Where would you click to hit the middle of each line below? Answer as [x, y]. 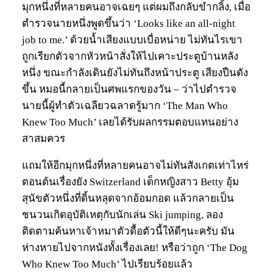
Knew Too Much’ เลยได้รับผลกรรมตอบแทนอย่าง [130, 122]
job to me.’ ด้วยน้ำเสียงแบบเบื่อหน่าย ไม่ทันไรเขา [132, 40]
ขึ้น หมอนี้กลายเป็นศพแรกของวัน [98, 90]
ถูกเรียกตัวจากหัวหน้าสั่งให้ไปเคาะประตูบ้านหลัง [130, 57]
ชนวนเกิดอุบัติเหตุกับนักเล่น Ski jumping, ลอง [122, 215]
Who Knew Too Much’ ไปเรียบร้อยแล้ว [107, 264]
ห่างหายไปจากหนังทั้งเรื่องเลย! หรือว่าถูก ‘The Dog [135, 248]
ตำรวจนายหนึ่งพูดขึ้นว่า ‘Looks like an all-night [129, 24]
